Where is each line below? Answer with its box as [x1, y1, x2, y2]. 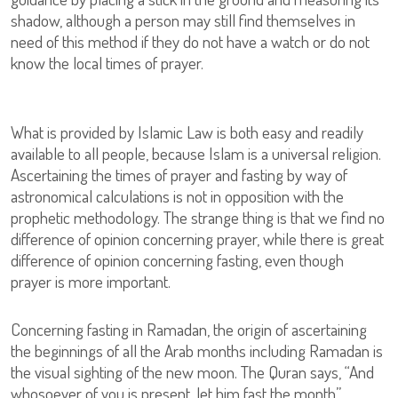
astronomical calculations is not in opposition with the [11, 185, 344, 207]
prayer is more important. [11, 270, 171, 292]
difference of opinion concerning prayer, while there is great [11, 227, 384, 250]
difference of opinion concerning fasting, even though [11, 249, 344, 271]
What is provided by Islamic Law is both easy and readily [11, 121, 363, 143]
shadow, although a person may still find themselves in [11, 9, 355, 31]
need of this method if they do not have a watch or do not [11, 30, 370, 52]
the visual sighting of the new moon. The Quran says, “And [11, 361, 374, 383]
